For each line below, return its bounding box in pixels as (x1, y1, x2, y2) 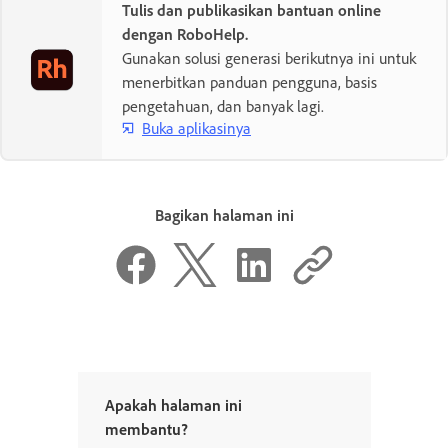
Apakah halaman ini (104, 395, 242, 416)
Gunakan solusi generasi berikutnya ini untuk (122, 48, 416, 69)
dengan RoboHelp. (122, 24, 248, 45)
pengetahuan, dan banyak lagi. (122, 96, 324, 117)
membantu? (104, 419, 188, 440)
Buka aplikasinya (142, 117, 251, 138)
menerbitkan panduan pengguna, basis (122, 72, 377, 93)
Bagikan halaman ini (154, 205, 294, 226)
